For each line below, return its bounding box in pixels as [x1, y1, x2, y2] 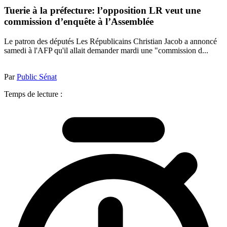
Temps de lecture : [4, 89, 62, 98]
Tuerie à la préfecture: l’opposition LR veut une [4, 5, 201, 16]
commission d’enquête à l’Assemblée [4, 16, 154, 27]
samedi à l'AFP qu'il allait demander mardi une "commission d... [4, 46, 208, 55]
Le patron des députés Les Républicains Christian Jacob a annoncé [4, 36, 217, 46]
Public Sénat [17, 72, 57, 81]
